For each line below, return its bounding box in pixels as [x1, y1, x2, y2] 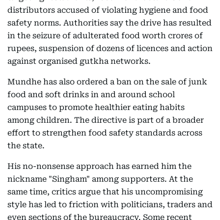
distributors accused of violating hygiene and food [7, 5, 208, 15]
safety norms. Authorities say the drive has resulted [7, 18, 212, 28]
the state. [7, 141, 45, 151]
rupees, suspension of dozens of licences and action [7, 44, 213, 54]
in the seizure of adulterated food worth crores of [7, 31, 203, 41]
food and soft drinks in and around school [7, 90, 175, 100]
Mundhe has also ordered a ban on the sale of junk [7, 77, 207, 87]
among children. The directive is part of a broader [7, 115, 204, 125]
